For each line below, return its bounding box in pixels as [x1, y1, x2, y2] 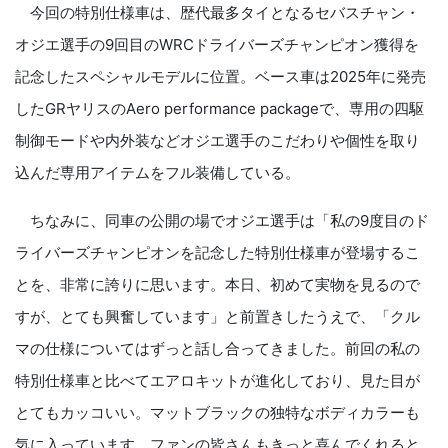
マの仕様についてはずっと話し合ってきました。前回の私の [15, 339, 420, 359]
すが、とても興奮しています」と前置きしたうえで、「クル [15, 307, 420, 327]
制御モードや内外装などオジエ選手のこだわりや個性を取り [15, 131, 420, 151]
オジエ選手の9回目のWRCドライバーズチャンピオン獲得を [15, 35, 419, 55]
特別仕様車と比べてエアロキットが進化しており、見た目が [15, 371, 420, 391]
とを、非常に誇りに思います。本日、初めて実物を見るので [15, 275, 420, 295]
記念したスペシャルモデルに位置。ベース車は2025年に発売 [15, 67, 426, 87]
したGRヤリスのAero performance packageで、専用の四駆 [15, 99, 424, 119]
